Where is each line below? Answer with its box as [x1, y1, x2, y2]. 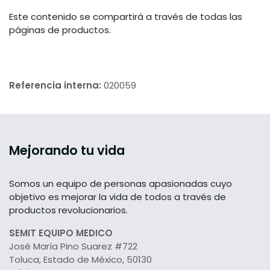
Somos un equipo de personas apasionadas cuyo [9, 177, 232, 190]
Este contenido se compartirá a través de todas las [9, 10, 242, 24]
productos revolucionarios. [9, 204, 128, 217]
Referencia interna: [9, 79, 104, 92]
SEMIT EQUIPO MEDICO [9, 227, 113, 240]
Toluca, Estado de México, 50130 [9, 253, 154, 266]
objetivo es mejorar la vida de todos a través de [9, 190, 226, 204]
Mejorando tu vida [9, 142, 125, 160]
